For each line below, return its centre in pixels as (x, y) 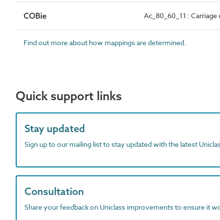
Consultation (54, 191)
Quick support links (69, 96)
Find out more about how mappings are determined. (105, 42)
